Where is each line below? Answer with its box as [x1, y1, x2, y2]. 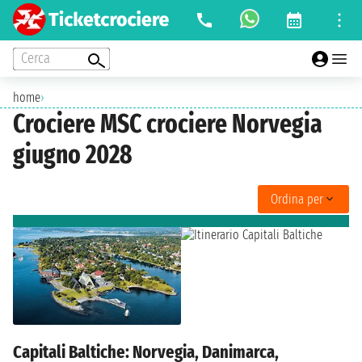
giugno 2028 [13, 139, 133, 170]
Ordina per [271, 191, 323, 207]
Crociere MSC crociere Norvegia [13, 108, 322, 140]
